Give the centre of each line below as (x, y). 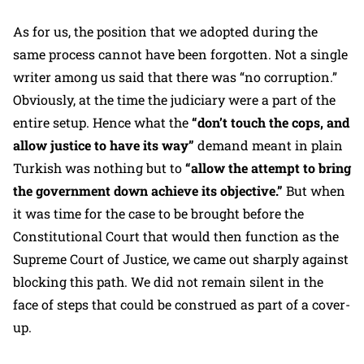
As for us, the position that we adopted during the (165, 31)
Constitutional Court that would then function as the (176, 236)
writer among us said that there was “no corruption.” (175, 76)
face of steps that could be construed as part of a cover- (182, 304)
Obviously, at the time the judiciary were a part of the (174, 99)
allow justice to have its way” (105, 145)
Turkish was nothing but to (97, 167)
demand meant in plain (270, 145)
